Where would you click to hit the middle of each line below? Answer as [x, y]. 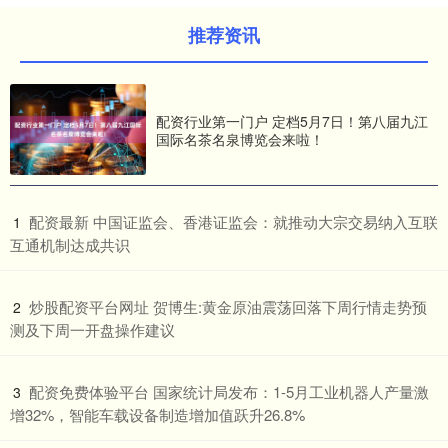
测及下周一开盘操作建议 [92, 329]
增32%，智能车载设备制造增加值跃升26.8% [157, 414]
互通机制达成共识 [70, 244]
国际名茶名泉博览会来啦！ [240, 138]
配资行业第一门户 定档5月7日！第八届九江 [292, 120]
